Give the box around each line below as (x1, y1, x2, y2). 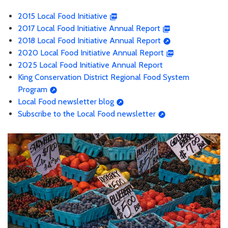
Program (18, 84, 47, 94)
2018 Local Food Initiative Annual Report (18, 35, 161, 45)
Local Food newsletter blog (18, 96, 114, 106)
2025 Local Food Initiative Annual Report (18, 60, 163, 70)
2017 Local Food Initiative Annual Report (18, 23, 160, 33)
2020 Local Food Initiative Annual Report (18, 47, 164, 58)
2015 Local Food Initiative (18, 11, 107, 21)
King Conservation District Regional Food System (18, 72, 189, 82)
